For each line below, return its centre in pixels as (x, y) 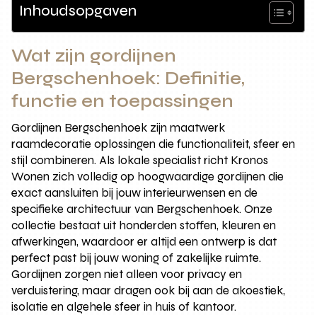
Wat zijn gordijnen (94, 56)
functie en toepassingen (123, 101)
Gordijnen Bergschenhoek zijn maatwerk (119, 127)
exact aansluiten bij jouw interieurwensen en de (135, 192)
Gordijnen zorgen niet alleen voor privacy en (127, 274)
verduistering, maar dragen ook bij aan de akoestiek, (149, 290)
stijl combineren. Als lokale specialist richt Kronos (140, 160)
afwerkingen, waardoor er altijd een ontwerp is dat (144, 241)
